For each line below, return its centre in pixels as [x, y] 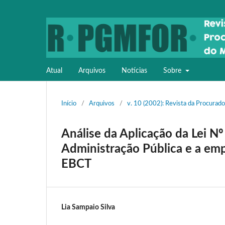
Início [69, 103]
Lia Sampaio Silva [88, 207]
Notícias [134, 71]
